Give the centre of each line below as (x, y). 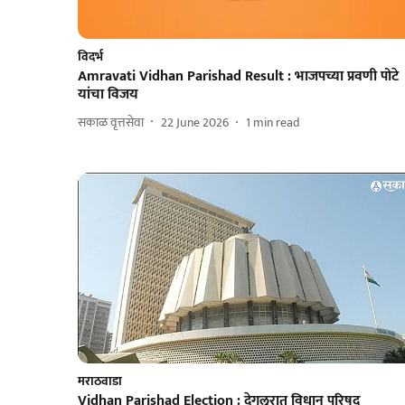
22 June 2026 (195, 122)
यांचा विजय (108, 95)
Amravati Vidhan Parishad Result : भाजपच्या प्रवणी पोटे (238, 77)
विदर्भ (90, 57)
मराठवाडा (100, 381)
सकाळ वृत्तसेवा (111, 122)
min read (277, 122)
